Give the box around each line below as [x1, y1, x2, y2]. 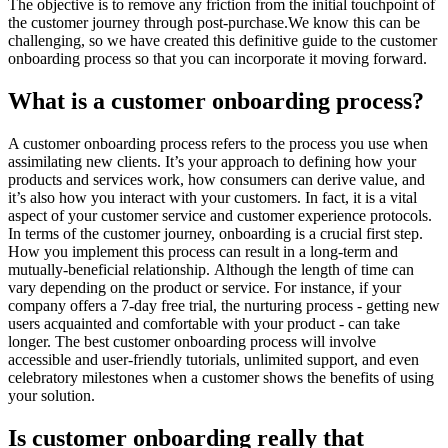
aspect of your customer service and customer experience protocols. [8, 206, 432, 224]
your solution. [8, 386, 95, 404]
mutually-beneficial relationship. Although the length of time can [8, 260, 414, 278]
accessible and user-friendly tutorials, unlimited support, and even [8, 350, 419, 368]
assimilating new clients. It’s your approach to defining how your [8, 152, 416, 170]
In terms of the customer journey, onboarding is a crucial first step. [8, 224, 423, 242]
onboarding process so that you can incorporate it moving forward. [8, 49, 427, 67]
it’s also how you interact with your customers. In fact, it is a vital [8, 188, 417, 206]
